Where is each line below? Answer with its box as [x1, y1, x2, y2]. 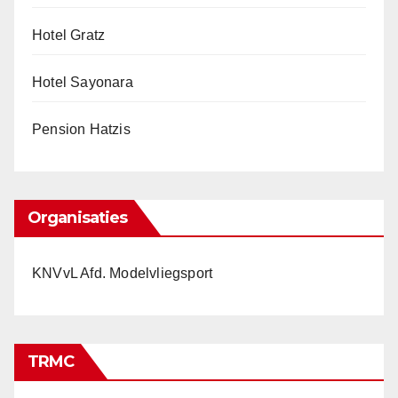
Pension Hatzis [32, 122, 131, 137]
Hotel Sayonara [32, 75, 133, 90]
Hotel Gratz [32, 28, 106, 43]
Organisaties [28, 208, 128, 227]
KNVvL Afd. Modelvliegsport [32, 266, 213, 281]
